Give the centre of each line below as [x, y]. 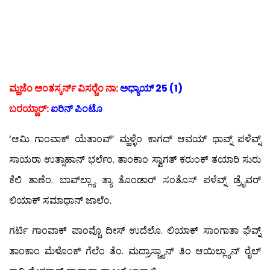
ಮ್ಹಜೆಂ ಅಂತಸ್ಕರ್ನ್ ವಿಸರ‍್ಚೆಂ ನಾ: [64, 89]
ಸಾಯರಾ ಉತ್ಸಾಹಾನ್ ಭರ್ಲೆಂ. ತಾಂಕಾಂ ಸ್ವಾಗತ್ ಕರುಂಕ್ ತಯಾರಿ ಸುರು [135, 160]
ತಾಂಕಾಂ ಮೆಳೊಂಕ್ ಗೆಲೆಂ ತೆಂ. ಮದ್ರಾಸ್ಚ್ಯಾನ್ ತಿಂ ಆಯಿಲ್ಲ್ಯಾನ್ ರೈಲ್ [135, 251]
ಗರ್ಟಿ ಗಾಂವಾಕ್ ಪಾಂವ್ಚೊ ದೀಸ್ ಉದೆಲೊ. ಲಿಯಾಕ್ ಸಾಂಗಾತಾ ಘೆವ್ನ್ [135, 231]
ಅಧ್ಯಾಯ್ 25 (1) [151, 89]
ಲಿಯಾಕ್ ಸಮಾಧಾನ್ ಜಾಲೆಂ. [60, 201]
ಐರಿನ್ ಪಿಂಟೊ [77, 109]
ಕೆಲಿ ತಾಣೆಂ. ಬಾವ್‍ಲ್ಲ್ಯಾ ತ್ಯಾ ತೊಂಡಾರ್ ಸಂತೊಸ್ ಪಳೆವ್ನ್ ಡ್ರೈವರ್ [135, 180]
